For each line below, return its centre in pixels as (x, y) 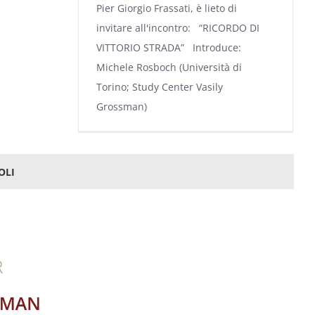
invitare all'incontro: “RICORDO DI (178, 28)
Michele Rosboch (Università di (169, 67)
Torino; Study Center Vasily (160, 87)
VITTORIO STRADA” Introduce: (169, 48)
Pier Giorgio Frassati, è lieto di (167, 8)
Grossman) (122, 107)
